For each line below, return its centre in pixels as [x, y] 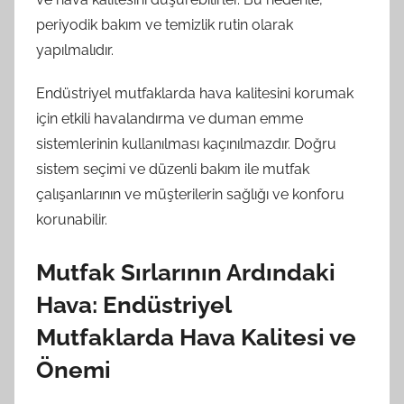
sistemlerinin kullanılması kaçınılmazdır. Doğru [186, 143]
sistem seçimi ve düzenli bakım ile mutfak [173, 169]
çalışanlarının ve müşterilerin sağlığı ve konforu [190, 194]
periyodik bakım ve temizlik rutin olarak [165, 24]
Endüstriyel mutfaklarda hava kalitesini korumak [195, 93]
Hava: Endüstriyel [133, 304]
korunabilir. [72, 219]
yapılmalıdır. [75, 50]
